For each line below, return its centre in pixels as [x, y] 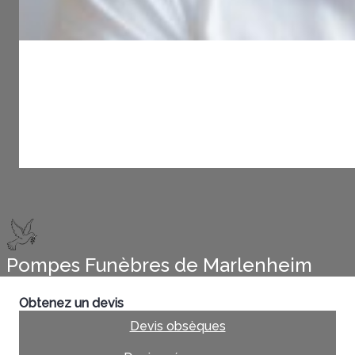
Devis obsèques [177, 326]
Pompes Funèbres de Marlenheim [159, 265]
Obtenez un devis [71, 303]
